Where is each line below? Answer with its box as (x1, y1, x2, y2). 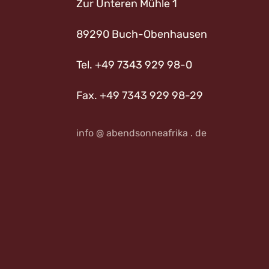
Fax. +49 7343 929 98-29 (76, 89, 203, 102)
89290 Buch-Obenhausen (76, 28, 207, 41)
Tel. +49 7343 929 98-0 (76, 58, 192, 71)
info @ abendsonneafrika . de (76, 127, 207, 139)
